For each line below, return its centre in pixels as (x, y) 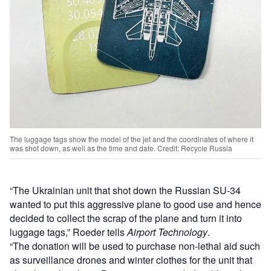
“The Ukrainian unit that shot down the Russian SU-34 (125, 191)
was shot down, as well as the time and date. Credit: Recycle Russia (121, 148)
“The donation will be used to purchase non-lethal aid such (135, 246)
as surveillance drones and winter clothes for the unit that (131, 260)
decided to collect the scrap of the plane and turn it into (126, 218)
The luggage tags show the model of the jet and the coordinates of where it (132, 139)
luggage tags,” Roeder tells (68, 232)
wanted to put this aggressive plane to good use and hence (135, 204)
